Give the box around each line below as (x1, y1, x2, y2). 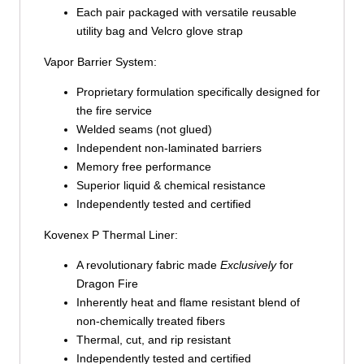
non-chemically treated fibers (76, 314, 225, 328)
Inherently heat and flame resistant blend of (76, 296, 300, 310)
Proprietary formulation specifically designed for (76, 85, 320, 99)
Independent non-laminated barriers (76, 141, 262, 155)
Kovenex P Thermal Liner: (43, 227, 178, 241)
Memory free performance (76, 160, 211, 174)
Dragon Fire (76, 277, 138, 291)
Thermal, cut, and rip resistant (76, 333, 231, 347)
